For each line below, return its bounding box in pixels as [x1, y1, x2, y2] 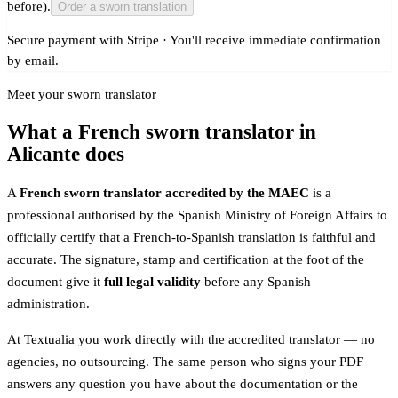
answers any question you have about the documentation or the [7, 377, 358, 392]
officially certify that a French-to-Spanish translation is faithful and [7, 230, 376, 245]
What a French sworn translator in [7, 121, 316, 144]
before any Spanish [201, 275, 311, 290]
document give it [7, 275, 104, 290]
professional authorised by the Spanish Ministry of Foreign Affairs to [7, 208, 387, 223]
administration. [7, 297, 90, 312]
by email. [7, 52, 59, 68]
